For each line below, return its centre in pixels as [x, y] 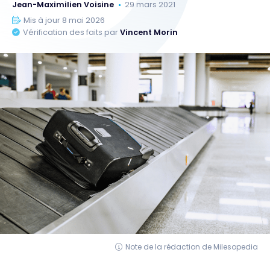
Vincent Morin [149, 33]
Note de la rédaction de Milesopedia [192, 247]
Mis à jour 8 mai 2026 [64, 20]
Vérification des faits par [72, 33]
